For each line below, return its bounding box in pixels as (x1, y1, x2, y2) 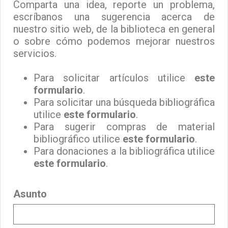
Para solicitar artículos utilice (34, 72, 194, 84)
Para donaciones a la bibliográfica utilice (34, 145, 215, 157)
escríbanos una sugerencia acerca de (13, 11, 215, 23)
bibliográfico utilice (34, 133, 123, 145)
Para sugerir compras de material (34, 121, 215, 133)
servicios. (13, 47, 56, 60)
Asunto (13, 188, 47, 200)
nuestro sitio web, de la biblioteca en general (13, 23, 215, 35)
